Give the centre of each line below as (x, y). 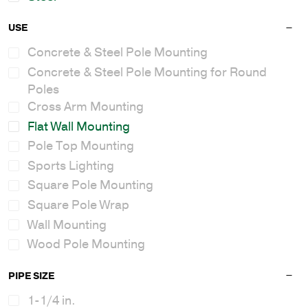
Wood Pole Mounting (86, 244)
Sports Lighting (71, 165)
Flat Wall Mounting (79, 126)
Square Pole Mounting (90, 185)
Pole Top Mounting (81, 146)
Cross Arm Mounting (86, 106)
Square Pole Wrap (78, 205)
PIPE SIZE (31, 276)
